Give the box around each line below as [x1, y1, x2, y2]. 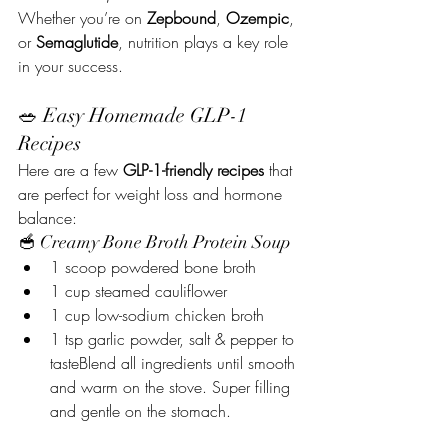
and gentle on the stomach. [50, 400, 231, 422]
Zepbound [147, 7, 216, 29]
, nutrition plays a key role [118, 31, 293, 53]
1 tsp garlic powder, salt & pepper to [50, 328, 299, 350]
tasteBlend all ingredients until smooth [50, 352, 300, 374]
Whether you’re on [18, 7, 147, 29]
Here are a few [18, 159, 123, 181]
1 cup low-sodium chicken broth [50, 304, 264, 326]
